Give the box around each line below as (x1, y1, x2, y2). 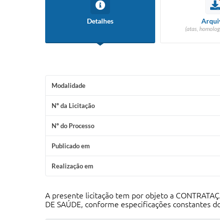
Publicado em (52, 142, 90, 150)
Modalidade (52, 82, 85, 89)
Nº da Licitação (52, 102, 95, 110)
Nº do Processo (52, 122, 94, 130)
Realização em (52, 162, 93, 170)
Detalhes (87, 17, 113, 25)
